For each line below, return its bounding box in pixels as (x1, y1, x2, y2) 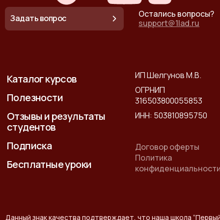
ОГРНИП (135, 84, 165, 95)
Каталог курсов (7, 72, 77, 85)
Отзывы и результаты (7, 109, 106, 123)
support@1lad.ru (138, 17, 200, 28)
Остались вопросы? (138, 8, 215, 19)
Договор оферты (135, 141, 200, 152)
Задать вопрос (10, 13, 66, 24)
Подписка (7, 138, 52, 152)
